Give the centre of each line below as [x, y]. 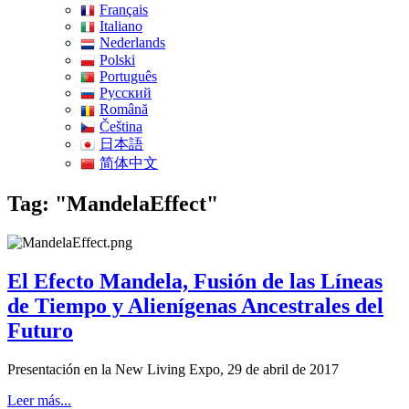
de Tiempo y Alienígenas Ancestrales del [195, 305]
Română [124, 110]
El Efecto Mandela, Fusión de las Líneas [195, 281]
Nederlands [132, 43]
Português [128, 76]
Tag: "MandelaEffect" [113, 204]
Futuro [40, 330]
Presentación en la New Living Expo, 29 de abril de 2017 [173, 369]
